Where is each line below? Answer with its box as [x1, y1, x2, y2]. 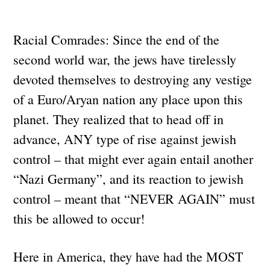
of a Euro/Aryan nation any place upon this [13, 90, 243, 108]
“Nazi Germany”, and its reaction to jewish [13, 169, 244, 187]
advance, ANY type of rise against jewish [13, 130, 237, 148]
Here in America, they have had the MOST [13, 247, 243, 265]
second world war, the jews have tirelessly [13, 50, 237, 68]
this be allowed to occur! [13, 209, 149, 227]
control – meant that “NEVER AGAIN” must [13, 189, 256, 207]
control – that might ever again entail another [13, 149, 254, 168]
